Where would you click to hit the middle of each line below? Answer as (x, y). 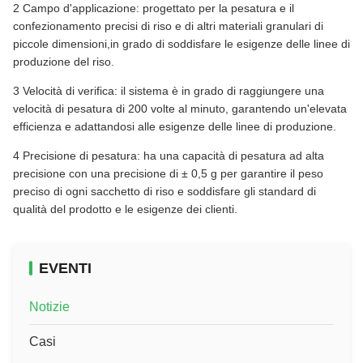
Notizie (49, 306)
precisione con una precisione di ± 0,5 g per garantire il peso (168, 173)
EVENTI (65, 268)
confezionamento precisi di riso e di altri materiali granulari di (168, 26)
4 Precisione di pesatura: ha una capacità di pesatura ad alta (169, 155)
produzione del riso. (64, 61)
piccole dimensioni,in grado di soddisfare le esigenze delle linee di (181, 43)
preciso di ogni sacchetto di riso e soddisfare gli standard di (164, 191)
